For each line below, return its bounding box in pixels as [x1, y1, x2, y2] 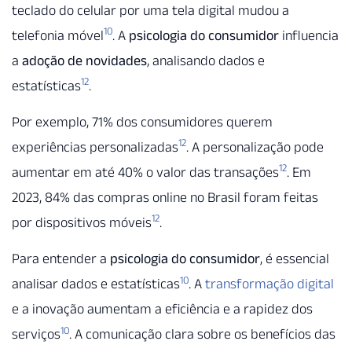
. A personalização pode [186, 139, 324, 156]
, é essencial [260, 251, 329, 267]
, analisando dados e [147, 52, 265, 68]
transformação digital [205, 276, 334, 292]
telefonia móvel [12, 27, 104, 43]
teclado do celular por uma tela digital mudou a [12, 2, 289, 18]
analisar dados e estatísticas [12, 276, 180, 292]
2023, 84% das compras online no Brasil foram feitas [12, 189, 318, 206]
